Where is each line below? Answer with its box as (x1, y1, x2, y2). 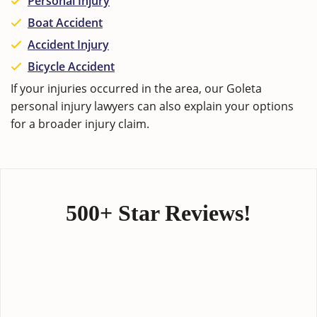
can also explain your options (134, 98, 294, 114)
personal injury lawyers (11, 98, 134, 114)
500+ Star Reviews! (66, 200, 251, 226)
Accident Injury (28, 37, 109, 52)
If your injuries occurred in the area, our (11, 81, 226, 96)
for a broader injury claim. (11, 116, 149, 132)
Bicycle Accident (28, 59, 115, 74)
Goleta (226, 81, 262, 96)
